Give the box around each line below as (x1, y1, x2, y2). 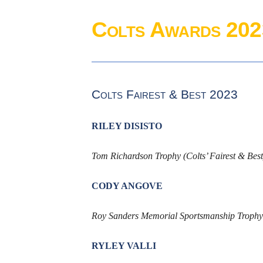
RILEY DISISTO (91, 121, 162, 131)
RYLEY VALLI (91, 241, 156, 251)
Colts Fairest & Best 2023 (91, 87, 238, 102)
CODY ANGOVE (91, 181, 163, 191)
